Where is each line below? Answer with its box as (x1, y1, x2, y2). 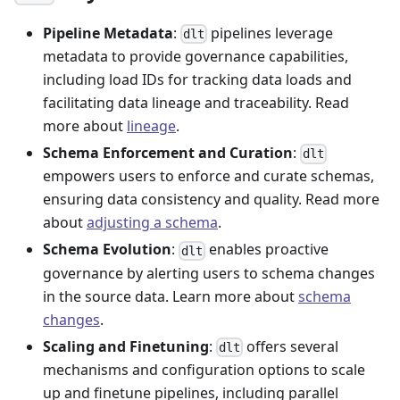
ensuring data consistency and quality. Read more (43, 189, 379, 210)
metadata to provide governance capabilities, (43, 46, 348, 67)
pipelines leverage (207, 23, 334, 44)
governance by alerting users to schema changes (43, 262, 375, 283)
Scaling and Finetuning (43, 336, 209, 356)
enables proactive (205, 239, 329, 260)
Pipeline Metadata (43, 23, 173, 44)
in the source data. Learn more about (43, 286, 298, 306)
